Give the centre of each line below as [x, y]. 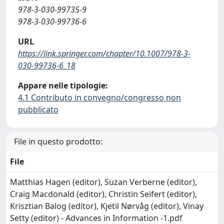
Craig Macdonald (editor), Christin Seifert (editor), [103, 194]
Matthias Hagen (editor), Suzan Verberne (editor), [103, 182]
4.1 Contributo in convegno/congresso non [99, 97]
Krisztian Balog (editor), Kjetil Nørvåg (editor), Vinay [107, 206]
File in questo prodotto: [58, 141]
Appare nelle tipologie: [63, 85]
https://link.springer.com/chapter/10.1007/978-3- [104, 53]
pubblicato [38, 109]
